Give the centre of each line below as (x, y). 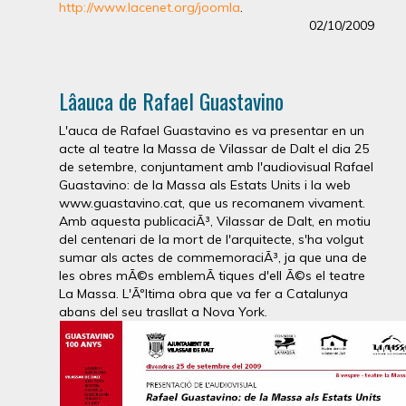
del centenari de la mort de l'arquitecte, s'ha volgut (211, 239)
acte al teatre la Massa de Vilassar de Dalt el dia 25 (214, 148)
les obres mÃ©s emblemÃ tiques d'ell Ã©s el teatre (212, 275)
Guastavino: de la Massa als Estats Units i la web (205, 184)
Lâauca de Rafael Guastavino (171, 100)
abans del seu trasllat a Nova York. (163, 311)
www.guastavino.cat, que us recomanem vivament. (212, 203)
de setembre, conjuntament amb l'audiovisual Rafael (216, 166)
